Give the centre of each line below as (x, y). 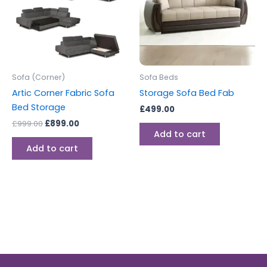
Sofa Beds (159, 77)
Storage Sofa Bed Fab (187, 93)
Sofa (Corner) (38, 77)
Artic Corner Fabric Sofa (63, 93)
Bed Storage (39, 107)
